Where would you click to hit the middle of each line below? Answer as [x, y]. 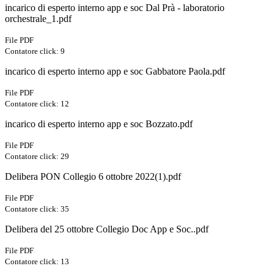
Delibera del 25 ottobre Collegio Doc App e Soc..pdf [107, 229]
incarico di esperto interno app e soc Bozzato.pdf [99, 124]
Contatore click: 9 [35, 51]
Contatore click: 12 [37, 104]
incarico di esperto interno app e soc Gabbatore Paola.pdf [115, 72]
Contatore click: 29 [37, 157]
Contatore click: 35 [37, 209]
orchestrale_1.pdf [38, 19]
